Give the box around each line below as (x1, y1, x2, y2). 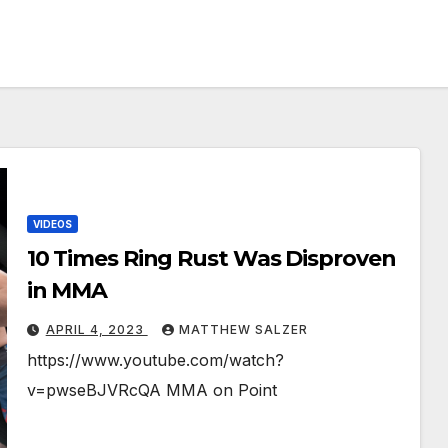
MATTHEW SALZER (178, 322, 308, 338)
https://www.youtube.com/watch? (26, 350, 284, 371)
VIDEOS (32, 218, 72, 231)
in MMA (26, 277, 108, 305)
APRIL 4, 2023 (45, 322, 148, 338)
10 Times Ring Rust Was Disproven (26, 245, 396, 273)
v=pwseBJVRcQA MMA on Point (26, 380, 277, 401)
